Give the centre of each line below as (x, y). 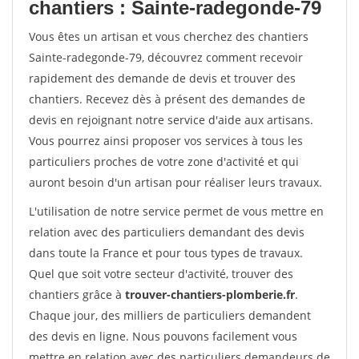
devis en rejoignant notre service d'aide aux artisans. (171, 120)
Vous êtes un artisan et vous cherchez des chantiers (169, 36)
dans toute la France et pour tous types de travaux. (166, 253)
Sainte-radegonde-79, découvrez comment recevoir (166, 57)
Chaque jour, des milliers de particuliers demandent (170, 315)
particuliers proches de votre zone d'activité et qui (164, 161)
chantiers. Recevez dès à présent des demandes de (167, 99)
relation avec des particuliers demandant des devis (167, 232)
